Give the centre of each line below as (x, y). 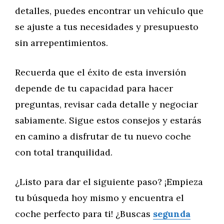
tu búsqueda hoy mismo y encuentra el (99, 198)
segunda (172, 214)
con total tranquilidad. (64, 152)
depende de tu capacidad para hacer (94, 88)
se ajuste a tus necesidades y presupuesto (107, 27)
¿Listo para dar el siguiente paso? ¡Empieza (109, 182)
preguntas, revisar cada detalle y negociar (106, 104)
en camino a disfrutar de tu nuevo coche (103, 136)
